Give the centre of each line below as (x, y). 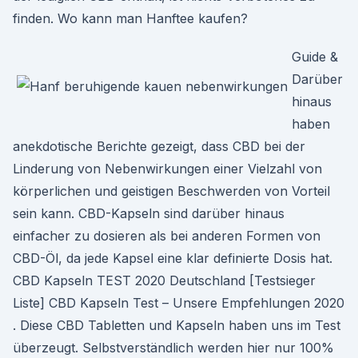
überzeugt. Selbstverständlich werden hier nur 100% (173, 348)
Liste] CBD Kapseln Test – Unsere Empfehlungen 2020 (179, 303)
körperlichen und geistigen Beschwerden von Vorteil (171, 191)
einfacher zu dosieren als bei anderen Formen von (167, 236)
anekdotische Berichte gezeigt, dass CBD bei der (159, 146)
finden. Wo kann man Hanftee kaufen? (130, 18)
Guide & (315, 57)
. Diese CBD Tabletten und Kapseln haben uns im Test (177, 325)
